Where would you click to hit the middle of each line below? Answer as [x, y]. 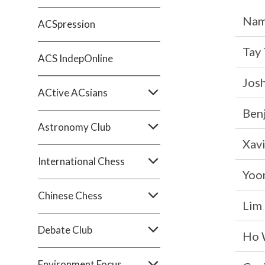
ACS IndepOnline [75, 58]
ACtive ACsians [73, 93]
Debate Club [65, 230]
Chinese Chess [70, 195]
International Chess [81, 161]
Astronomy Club [74, 127]
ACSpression [67, 24]
